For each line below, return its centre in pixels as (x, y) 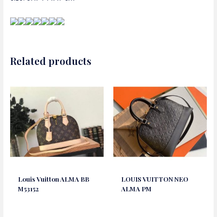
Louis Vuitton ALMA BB (54, 179)
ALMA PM (137, 189)
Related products (51, 61)
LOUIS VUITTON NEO (155, 179)
